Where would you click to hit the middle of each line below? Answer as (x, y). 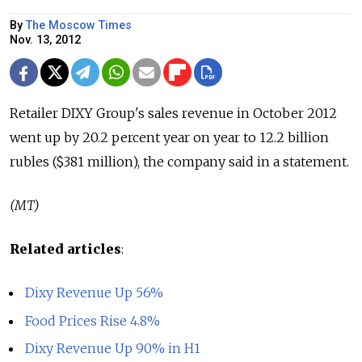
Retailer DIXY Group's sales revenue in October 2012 (173, 113)
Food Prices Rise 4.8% (93, 320)
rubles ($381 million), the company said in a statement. (179, 161)
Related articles (65, 248)
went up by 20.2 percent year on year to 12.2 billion (169, 137)
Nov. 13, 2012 (45, 40)
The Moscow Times (79, 25)
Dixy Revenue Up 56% (95, 292)
